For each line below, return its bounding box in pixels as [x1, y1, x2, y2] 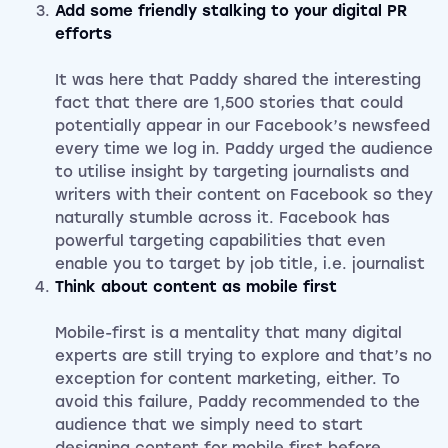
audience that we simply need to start [55, 416, 363, 435]
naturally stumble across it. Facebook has [55, 209, 390, 228]
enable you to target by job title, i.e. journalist [55, 255, 425, 274]
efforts [55, 25, 112, 44]
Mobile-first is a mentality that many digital [55, 324, 402, 343]
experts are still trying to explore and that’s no [55, 347, 432, 366]
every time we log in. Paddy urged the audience [55, 140, 433, 159]
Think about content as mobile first [55, 278, 337, 297]
